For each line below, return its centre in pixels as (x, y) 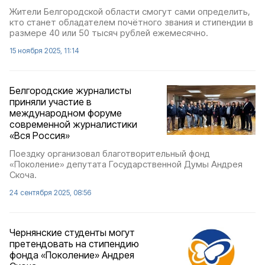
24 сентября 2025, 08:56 (50, 192)
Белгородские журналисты (70, 90)
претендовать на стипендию (74, 243)
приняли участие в (51, 101)
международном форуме (66, 113)
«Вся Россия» (40, 135)
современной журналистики (73, 124)
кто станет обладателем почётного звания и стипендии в (131, 22)
